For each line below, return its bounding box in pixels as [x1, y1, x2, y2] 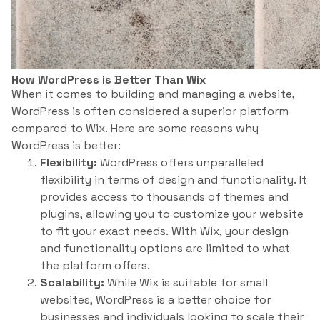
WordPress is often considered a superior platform [11, 104, 289, 119]
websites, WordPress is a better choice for [40, 292, 271, 307]
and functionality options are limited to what [40, 241, 290, 256]
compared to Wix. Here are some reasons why [11, 121, 259, 136]
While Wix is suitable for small [104, 275, 268, 290]
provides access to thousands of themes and [40, 189, 289, 204]
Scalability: [40, 275, 104, 290]
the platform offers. [40, 258, 150, 273]
